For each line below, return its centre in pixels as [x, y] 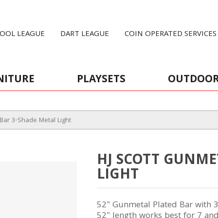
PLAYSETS [101, 80]
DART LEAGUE [85, 35]
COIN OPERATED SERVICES [171, 35]
